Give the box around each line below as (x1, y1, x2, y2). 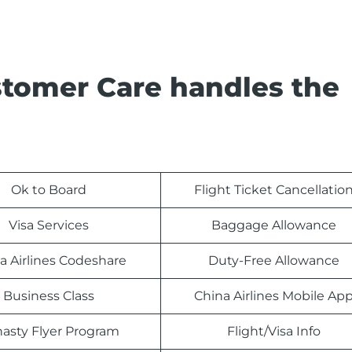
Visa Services (8, 218, 89, 233)
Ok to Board (10, 182, 86, 197)
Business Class (2, 288, 94, 303)
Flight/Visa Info (226, 324, 321, 339)
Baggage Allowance (211, 218, 336, 233)
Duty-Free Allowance (207, 253, 339, 268)
